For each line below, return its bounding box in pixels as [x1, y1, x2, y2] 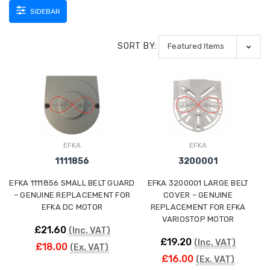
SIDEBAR [28, 7, 60, 16]
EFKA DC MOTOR [41, 202, 103, 212]
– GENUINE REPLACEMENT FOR [13, 190, 131, 200]
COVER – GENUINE [163, 190, 233, 200]
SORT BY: [118, 41, 157, 52]
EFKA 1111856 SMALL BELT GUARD [9, 178, 135, 188]
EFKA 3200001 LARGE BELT [147, 178, 249, 188]
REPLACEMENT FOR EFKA [150, 202, 246, 212]
